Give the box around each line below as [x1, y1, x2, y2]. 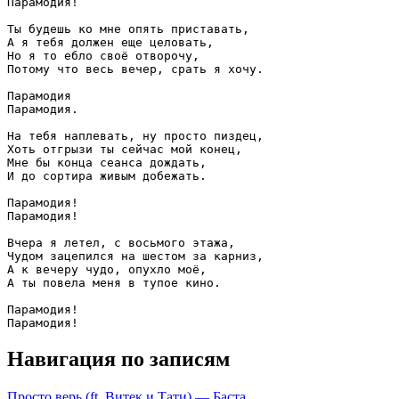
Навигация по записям [7, 346, 230, 370]
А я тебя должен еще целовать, [7, 35, 214, 49]
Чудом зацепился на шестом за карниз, [7, 248, 264, 263]
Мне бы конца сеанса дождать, [7, 155, 207, 169]
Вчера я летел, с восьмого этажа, [7, 235, 235, 249]
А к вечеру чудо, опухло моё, [7, 262, 207, 276]
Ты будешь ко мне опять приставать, [7, 21, 249, 36]
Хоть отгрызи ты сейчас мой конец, [7, 142, 242, 156]
